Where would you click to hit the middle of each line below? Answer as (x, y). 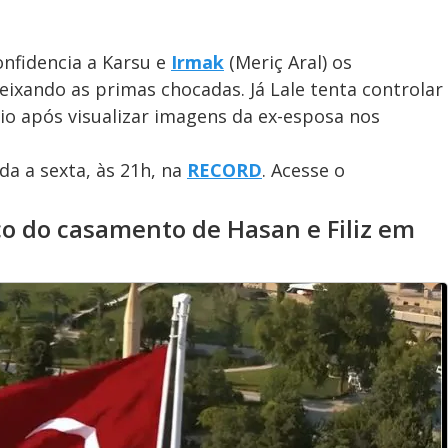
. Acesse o (303, 169)
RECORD (224, 169)
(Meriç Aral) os (290, 61)
